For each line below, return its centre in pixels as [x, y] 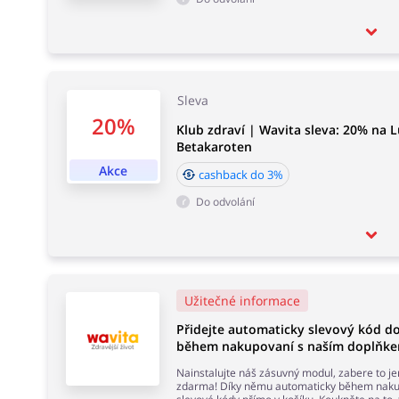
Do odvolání [225, 202]
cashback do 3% [240, 175]
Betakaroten [214, 147]
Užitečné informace [242, 301]
